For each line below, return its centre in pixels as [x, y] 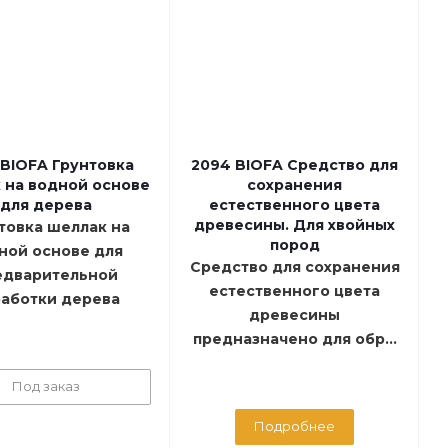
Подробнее [294, 426]
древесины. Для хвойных [294, 225]
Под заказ [45, 386]
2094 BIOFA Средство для [294, 165]
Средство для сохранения [294, 267]
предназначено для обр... [294, 339]
